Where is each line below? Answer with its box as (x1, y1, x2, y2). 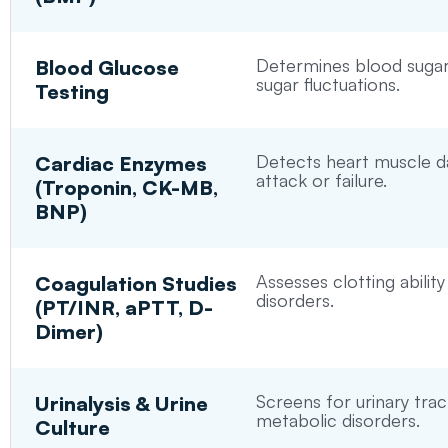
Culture (35, 415, 111, 441)
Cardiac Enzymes (35, 151, 208, 177)
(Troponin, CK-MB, (35, 175, 219, 201)
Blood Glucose (35, 55, 180, 81)
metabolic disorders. (255, 409, 420, 432)
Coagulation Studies (35, 271, 238, 297)
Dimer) (35, 319, 104, 345)
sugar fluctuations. (255, 73, 400, 96)
